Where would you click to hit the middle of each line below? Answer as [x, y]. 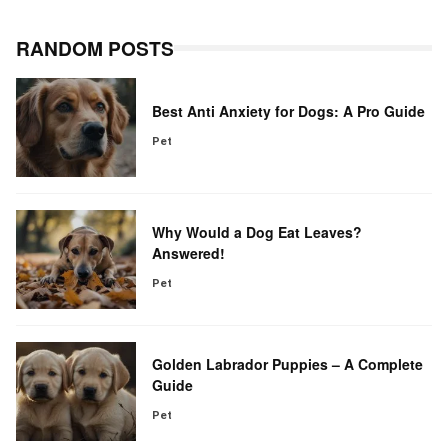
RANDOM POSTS [95, 47]
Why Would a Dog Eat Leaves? [257, 232]
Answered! [190, 253]
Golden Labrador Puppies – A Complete [287, 364]
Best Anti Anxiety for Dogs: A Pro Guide [288, 110]
